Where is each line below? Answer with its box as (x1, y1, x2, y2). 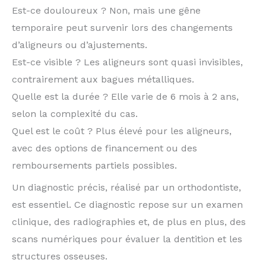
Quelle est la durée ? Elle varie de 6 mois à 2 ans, (12, 91, 239, 103)
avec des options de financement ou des (12, 142, 197, 154)
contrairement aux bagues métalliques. (12, 74, 194, 85)
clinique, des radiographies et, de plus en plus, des (12, 216, 246, 228)
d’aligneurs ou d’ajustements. (12, 39, 147, 51)
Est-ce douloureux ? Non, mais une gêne (12, 5, 201, 17)
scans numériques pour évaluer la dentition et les (12, 233, 242, 245)
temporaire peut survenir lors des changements (12, 22, 233, 34)
